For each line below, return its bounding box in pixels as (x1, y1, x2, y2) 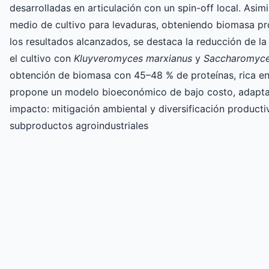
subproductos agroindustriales (10, 119, 148, 131)
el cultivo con (10, 52, 74, 64)
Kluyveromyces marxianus (74, 52, 192, 64)
